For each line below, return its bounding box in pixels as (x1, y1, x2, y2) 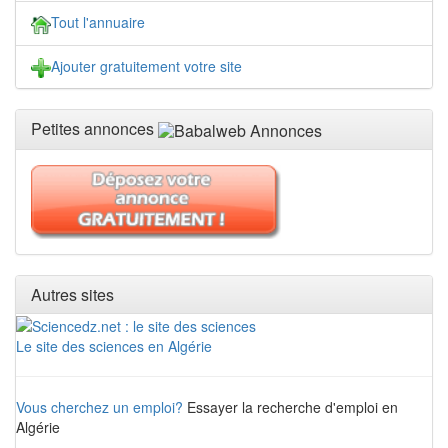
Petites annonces (31, 116, 158, 140)
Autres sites (31, 283, 114, 307)
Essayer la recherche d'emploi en (183, 397, 398, 418)
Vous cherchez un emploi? (16, 397, 183, 418)
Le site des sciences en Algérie (16, 336, 212, 357)
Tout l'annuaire (51, 12, 145, 33)
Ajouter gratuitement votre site (51, 55, 242, 76)
